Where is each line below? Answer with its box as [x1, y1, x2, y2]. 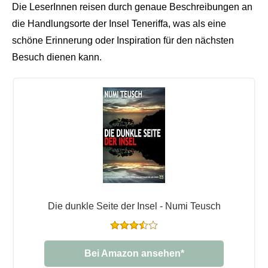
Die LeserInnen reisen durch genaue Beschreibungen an [12, 1, 252, 12]
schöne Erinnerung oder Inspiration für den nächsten [12, 35, 234, 45]
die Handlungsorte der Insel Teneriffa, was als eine [12, 18, 226, 29]
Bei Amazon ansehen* [84, 248, 184, 258]
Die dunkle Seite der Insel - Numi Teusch [47, 200, 221, 211]
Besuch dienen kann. [12, 51, 102, 62]
